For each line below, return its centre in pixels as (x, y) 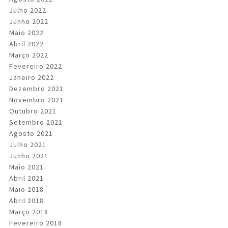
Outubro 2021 (33, 111)
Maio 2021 (26, 167)
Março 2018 (29, 212)
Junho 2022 (29, 21)
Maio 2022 (26, 33)
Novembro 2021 (36, 100)
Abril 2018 (26, 201)
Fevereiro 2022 (36, 66)
